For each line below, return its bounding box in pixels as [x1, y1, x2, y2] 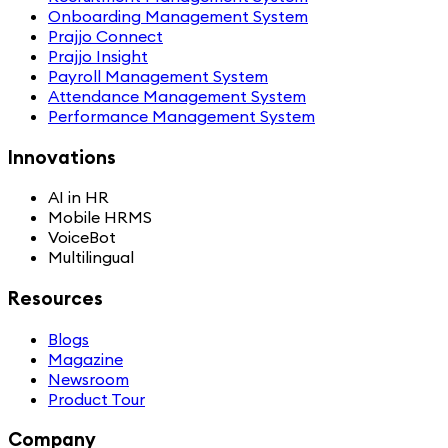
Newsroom [48, 368, 129, 389]
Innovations [8, 144, 116, 169]
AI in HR [48, 187, 109, 208]
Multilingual [48, 247, 134, 268]
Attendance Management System [48, 85, 306, 106]
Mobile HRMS [48, 207, 152, 228]
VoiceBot [48, 227, 116, 248]
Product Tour [48, 388, 145, 409]
